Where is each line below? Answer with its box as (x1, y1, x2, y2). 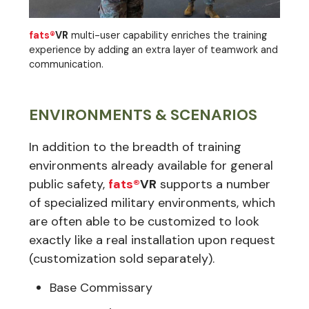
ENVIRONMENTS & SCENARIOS (29, 105, 257, 126)
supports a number (157, 176, 270, 193)
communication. (29, 58, 103, 71)
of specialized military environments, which (29, 195, 275, 212)
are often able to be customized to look (29, 213, 259, 230)
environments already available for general (29, 157, 273, 175)
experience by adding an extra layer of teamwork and (29, 43, 278, 57)
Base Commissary (50, 279, 152, 297)
